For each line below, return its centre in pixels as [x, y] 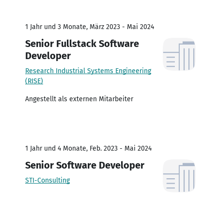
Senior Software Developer [85, 165]
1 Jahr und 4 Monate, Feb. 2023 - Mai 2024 [88, 148]
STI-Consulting [47, 180]
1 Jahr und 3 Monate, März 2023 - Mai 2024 [90, 27]
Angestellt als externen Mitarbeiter [79, 99]
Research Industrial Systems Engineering [88, 71]
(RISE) [34, 81]
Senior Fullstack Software [82, 43]
